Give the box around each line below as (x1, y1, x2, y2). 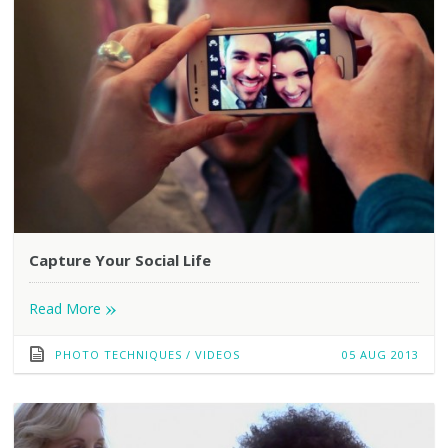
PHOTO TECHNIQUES (54, 346, 182, 362)
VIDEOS (194, 346, 240, 362)
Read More (28, 298, 105, 318)
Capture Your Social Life (28, 249, 211, 270)
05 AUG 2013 (342, 346, 420, 362)
